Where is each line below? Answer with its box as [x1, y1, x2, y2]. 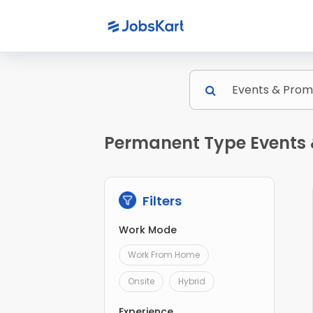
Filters [140, 192, 182, 210]
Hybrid [178, 275, 206, 288]
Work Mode [119, 223, 177, 238]
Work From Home [128, 249, 201, 261]
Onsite [128, 275, 155, 288]
